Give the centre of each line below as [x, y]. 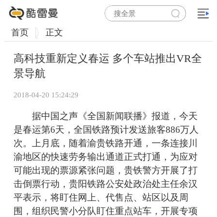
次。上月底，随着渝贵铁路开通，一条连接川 [106, 143]
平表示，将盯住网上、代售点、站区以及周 [101, 198]
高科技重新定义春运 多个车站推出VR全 [108, 59]
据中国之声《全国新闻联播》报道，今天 [106, 116]
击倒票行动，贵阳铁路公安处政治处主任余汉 [106, 184]
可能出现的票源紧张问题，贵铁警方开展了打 [106, 170]
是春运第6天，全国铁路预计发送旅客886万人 [106, 130]
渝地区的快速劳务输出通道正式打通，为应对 [106, 157]
